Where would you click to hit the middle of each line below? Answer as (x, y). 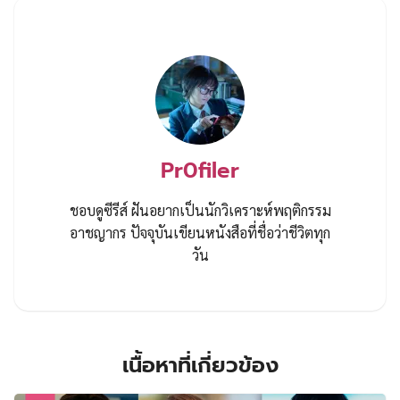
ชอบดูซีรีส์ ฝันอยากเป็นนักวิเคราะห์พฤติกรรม (200, 210)
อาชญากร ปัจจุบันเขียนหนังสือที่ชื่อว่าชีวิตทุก (200, 232)
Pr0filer (200, 170)
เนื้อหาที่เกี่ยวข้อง (200, 365)
